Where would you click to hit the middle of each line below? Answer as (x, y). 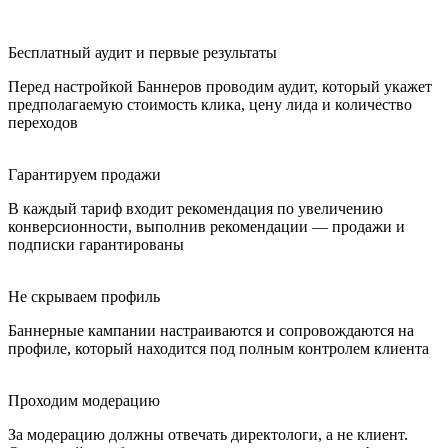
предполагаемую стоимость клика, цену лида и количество (210, 104)
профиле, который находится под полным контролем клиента (218, 348)
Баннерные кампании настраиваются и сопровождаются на (211, 330)
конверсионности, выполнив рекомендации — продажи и (206, 226)
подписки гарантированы (96, 244)
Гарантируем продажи (84, 174)
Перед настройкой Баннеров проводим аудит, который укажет (220, 86)
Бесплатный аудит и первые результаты (142, 52)
